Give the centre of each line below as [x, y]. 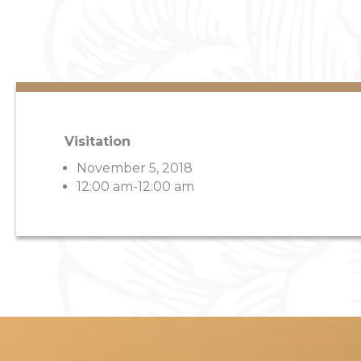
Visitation [98, 141]
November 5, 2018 [135, 168]
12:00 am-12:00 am [135, 187]
